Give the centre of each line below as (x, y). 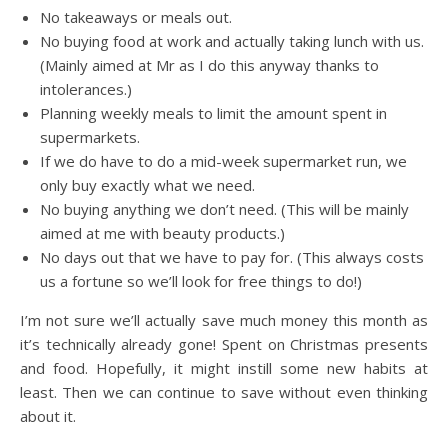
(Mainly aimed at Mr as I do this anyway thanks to (209, 65)
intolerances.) (86, 89)
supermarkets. (90, 137)
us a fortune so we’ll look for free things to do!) (201, 281)
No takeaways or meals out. (136, 17)
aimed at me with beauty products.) (162, 233)
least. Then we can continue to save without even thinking (224, 392)
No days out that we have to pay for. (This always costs (232, 257)
